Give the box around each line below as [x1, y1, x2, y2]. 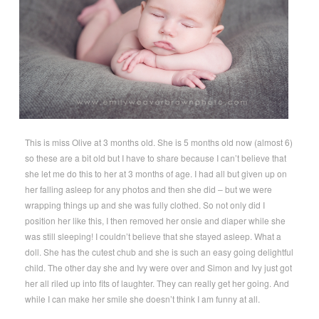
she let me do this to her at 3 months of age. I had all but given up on [25, 167, 287, 180]
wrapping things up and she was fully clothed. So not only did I [25, 199, 265, 211]
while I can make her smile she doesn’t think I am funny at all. [25, 293, 260, 305]
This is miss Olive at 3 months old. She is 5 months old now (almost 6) [25, 136, 293, 149]
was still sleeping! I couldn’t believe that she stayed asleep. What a [25, 230, 281, 243]
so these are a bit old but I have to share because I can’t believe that [25, 152, 286, 164]
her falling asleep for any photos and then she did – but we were [25, 183, 272, 196]
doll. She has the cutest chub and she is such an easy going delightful [25, 246, 293, 258]
